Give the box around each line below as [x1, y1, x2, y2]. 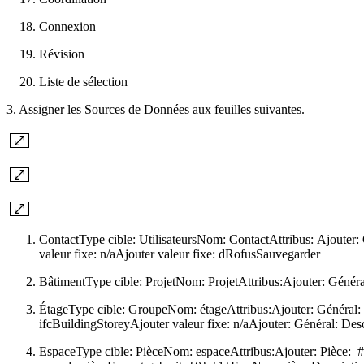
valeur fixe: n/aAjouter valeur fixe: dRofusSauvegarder [39, 246, 320, 261]
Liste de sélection [39, 74, 128, 89]
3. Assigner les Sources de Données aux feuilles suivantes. [6, 102, 305, 116]
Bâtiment [39, 274, 85, 288]
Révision [39, 46, 84, 61]
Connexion [39, 19, 96, 33]
